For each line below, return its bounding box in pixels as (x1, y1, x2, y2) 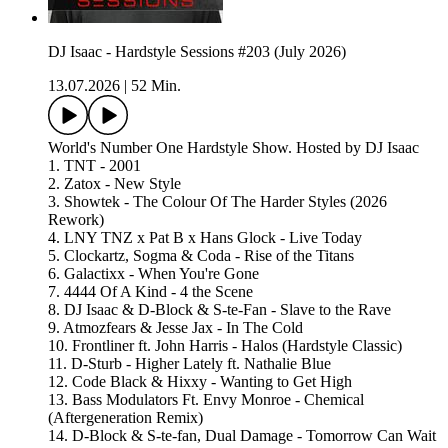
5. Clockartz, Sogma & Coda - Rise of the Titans (48, 246, 354, 264)
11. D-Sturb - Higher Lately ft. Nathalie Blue (48, 354, 331, 372)
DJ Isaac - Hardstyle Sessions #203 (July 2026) (48, 42, 346, 60)
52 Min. (131, 76, 181, 94)
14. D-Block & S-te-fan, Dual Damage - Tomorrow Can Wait (48, 426, 436, 444)
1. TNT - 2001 (48, 156, 141, 174)
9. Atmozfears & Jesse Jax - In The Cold (48, 318, 303, 336)
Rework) (48, 210, 104, 228)
